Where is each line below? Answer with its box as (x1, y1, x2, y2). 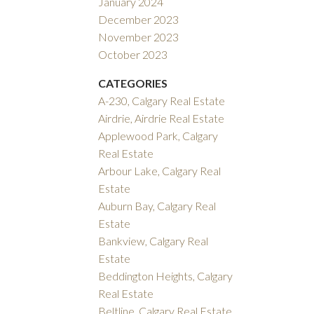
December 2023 (98, 12, 179, 26)
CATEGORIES (98, 76, 168, 90)
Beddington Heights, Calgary (98, 268, 233, 282)
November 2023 (98, 29, 179, 43)
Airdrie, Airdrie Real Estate (98, 111, 225, 125)
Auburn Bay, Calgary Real (98, 198, 217, 212)
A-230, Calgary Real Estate (98, 93, 226, 107)
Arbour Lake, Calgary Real (98, 163, 221, 177)
